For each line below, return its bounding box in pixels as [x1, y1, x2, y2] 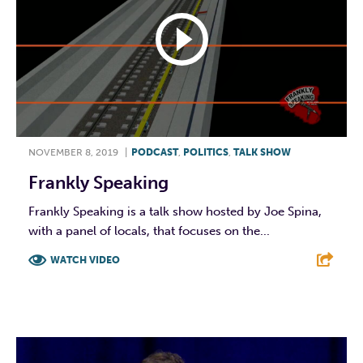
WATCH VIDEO [50, 254, 120, 266]
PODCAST [131, 146, 178, 158]
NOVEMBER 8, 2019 [28, 146, 118, 158]
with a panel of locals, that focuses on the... [28, 223, 270, 238]
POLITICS [183, 146, 228, 158]
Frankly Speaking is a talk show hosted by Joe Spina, [28, 203, 322, 219]
